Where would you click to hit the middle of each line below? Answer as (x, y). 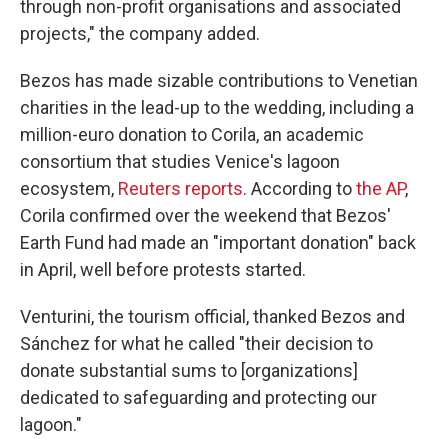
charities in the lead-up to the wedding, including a (217, 107)
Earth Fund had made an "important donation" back (218, 242)
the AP (380, 188)
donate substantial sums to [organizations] (189, 370)
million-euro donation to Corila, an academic (192, 134)
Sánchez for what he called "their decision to (196, 343)
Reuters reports (180, 188)
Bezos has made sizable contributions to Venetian (219, 80)
